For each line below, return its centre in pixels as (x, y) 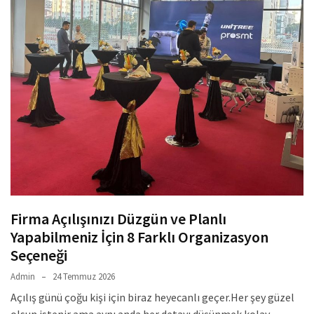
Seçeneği (39, 255)
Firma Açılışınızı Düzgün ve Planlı (118, 219)
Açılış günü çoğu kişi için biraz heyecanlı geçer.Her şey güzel (152, 298)
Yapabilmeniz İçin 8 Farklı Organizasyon (139, 237)
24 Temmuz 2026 (84, 277)
